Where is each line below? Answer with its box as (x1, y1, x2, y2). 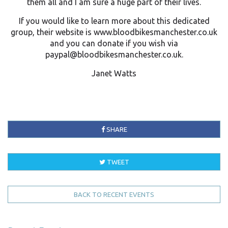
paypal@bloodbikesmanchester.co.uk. (45, 50, 183, 60)
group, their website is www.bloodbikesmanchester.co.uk (11, 27, 217, 37)
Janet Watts (92, 69, 136, 78)
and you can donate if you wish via (50, 39, 178, 48)
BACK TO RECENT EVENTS (74, 191, 154, 198)
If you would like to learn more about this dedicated (18, 16, 210, 26)
